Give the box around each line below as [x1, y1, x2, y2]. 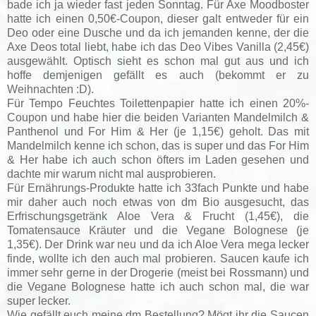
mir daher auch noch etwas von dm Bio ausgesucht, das [7, 195, 309, 208]
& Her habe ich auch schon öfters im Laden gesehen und [7, 153, 309, 166]
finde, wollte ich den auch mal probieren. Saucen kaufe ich [7, 252, 309, 265]
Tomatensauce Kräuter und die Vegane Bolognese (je [7, 224, 309, 236]
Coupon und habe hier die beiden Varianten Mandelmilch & [7, 111, 309, 123]
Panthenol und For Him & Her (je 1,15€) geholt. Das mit [7, 125, 309, 138]
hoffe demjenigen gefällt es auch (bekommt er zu [7, 68, 309, 81]
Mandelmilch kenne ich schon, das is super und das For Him [7, 139, 309, 152]
